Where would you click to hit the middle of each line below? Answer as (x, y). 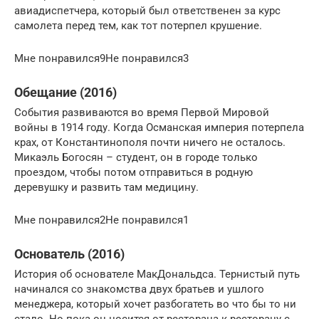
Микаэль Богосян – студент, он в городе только (136, 157)
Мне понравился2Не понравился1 (101, 220)
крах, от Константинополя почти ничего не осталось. (150, 142)
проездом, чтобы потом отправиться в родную (134, 172)
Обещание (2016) (66, 92)
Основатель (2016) (69, 254)
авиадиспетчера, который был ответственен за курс (147, 11)
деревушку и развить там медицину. (106, 187)
